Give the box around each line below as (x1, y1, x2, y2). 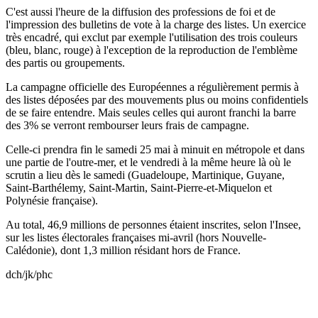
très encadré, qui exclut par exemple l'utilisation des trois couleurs (6, 31, 297, 43)
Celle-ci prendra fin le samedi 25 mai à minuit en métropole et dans (6, 143, 305, 155)
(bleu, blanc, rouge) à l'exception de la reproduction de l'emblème (6, 43, 297, 56)
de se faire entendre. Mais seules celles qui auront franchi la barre (6, 106, 296, 119)
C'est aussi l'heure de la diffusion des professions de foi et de (6, 5, 275, 18)
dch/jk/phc (6, 268, 53, 280)
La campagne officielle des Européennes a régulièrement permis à (6, 80, 299, 93)
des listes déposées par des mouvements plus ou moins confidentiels (6, 93, 308, 106)
